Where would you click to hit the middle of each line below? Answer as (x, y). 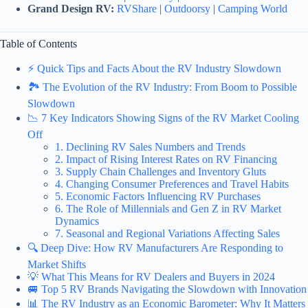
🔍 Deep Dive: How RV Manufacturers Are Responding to (155, 247)
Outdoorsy (187, 8)
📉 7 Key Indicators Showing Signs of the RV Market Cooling (163, 118)
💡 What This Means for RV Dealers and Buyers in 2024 (151, 276)
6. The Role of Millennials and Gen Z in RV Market (168, 208)
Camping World (253, 8)
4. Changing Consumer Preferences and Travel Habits (172, 184)
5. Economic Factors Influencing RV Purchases (158, 196)
